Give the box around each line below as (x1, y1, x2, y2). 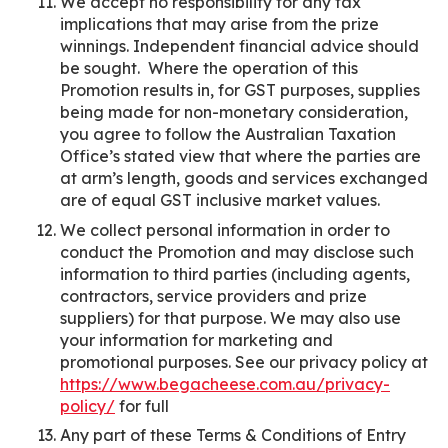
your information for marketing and (60, 329, 333, 350)
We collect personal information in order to (60, 219, 390, 240)
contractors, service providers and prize (60, 285, 367, 306)
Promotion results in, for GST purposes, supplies (60, 80, 420, 100)
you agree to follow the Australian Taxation (60, 124, 396, 144)
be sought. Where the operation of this (60, 58, 358, 78)
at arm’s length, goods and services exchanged (60, 168, 428, 188)
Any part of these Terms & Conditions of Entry (60, 425, 406, 445)
